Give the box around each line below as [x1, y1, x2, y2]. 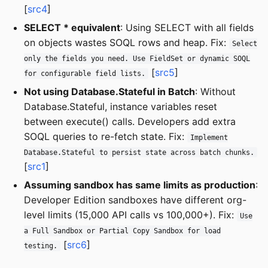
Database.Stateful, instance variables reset [24, 100, 217, 112]
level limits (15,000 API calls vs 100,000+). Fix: [24, 208, 237, 221]
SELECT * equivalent [24, 22, 120, 34]
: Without [195, 85, 236, 98]
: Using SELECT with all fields [120, 22, 254, 34]
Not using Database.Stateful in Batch [24, 85, 195, 98]
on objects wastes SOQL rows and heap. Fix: [24, 36, 229, 49]
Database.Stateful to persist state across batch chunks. [24, 148, 254, 157]
